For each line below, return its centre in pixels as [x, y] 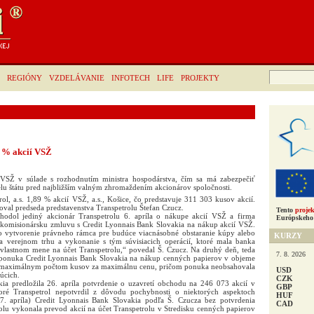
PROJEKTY [200, 78]
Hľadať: [279, 73]
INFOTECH [131, 78]
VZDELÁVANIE [77, 78]
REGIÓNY [25, 78]
